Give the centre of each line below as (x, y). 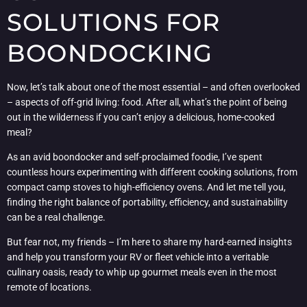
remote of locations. (49, 287)
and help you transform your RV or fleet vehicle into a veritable (138, 257)
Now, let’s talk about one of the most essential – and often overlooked (153, 87)
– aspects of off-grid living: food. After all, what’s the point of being (147, 102)
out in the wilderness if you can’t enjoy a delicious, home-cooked (141, 117)
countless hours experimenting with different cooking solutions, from (152, 172)
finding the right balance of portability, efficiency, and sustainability (147, 202)
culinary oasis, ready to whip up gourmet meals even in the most (142, 272)
